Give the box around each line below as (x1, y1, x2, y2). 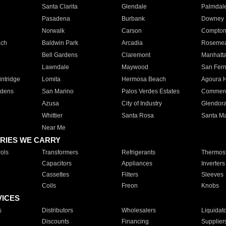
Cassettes (41, 171, 69, 178)
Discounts (41, 218, 69, 225)
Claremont (121, 51, 150, 59)
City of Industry (121, 100, 162, 107)
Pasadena (41, 15, 70, 22)
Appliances (121, 160, 152, 167)
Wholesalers (121, 207, 156, 214)
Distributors (41, 207, 73, 214)
